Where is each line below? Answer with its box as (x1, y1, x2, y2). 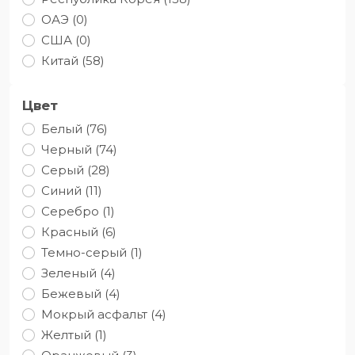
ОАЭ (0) (41, 11, 88, 27)
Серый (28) (41, 162, 110, 177)
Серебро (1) (41, 203, 115, 219)
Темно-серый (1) (41, 244, 143, 260)
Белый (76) (41, 120, 108, 136)
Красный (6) (41, 223, 116, 239)
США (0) (41, 32, 91, 48)
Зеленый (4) (41, 265, 116, 281)
